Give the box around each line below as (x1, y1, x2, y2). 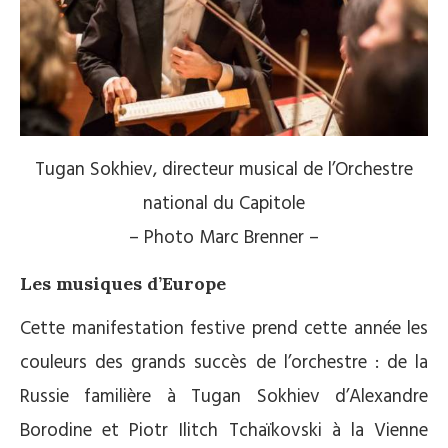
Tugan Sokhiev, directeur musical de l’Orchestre (35, 155, 413, 186)
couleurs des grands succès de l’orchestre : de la (20, 348, 428, 379)
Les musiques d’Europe (20, 272, 226, 296)
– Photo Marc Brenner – (129, 223, 319, 254)
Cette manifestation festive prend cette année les (20, 314, 428, 345)
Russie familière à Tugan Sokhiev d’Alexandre (20, 382, 428, 413)
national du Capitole (143, 189, 305, 220)
